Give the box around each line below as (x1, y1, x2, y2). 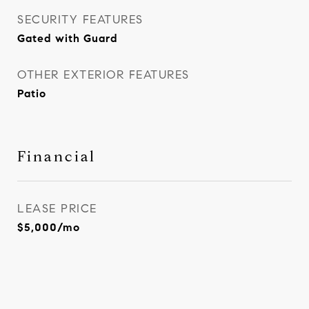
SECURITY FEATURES (17, 12, 143, 27)
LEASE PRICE (17, 201, 97, 216)
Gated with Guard (17, 32, 118, 45)
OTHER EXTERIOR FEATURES (17, 68, 190, 82)
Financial (17, 148, 96, 166)
